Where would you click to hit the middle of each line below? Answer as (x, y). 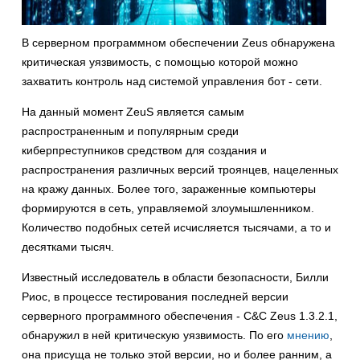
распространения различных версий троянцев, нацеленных (180, 170)
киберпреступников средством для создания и (144, 151)
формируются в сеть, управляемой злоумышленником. (168, 209)
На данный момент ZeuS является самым (133, 112)
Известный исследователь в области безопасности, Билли (175, 278)
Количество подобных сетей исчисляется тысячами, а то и (176, 228)
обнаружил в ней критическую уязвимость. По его (154, 335)
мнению (308, 335)
